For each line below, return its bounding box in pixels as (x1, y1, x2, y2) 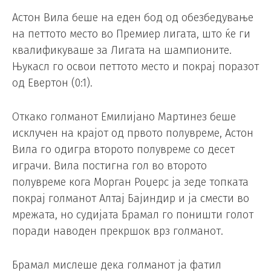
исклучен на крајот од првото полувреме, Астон (12, 126, 253, 140)
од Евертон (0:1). (12, 76, 93, 90)
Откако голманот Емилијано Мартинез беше (12, 109, 236, 123)
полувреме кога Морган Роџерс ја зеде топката (12, 175, 249, 189)
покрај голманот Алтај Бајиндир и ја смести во (12, 191, 249, 205)
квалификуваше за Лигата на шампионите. (12, 44, 232, 57)
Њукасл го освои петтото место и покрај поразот (12, 60, 259, 74)
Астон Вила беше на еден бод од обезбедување (12, 11, 253, 25)
